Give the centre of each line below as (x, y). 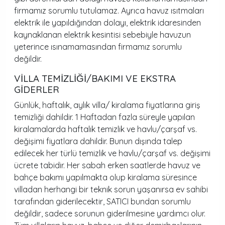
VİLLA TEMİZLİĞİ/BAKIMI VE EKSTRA (95, 78)
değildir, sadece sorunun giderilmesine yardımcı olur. (110, 213)
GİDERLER (37, 89)
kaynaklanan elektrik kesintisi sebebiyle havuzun (102, 35)
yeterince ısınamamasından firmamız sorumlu (98, 47)
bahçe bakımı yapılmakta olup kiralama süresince (105, 177)
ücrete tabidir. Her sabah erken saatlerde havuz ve (107, 165)
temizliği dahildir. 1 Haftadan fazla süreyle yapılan (104, 117)
